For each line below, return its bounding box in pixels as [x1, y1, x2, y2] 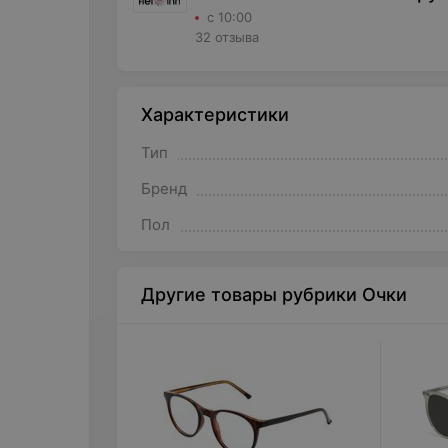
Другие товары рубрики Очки [140, 284, 407, 305]
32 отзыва [194, 29, 259, 45]
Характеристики [140, 104, 289, 125]
